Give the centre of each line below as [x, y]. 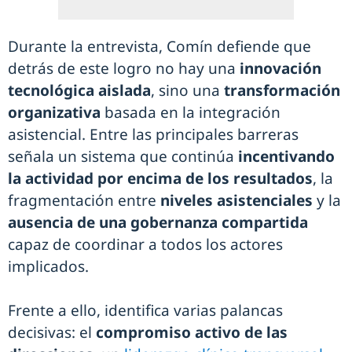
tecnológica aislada [79, 90]
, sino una [187, 90]
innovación [279, 68]
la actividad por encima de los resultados [160, 178]
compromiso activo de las [192, 332]
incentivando [284, 156]
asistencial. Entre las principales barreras [153, 134]
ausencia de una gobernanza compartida [158, 222]
